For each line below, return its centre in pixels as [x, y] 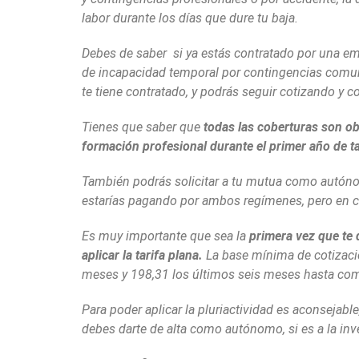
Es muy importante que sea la [165, 236]
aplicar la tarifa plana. [142, 255]
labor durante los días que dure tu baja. [190, 18]
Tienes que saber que [143, 127]
